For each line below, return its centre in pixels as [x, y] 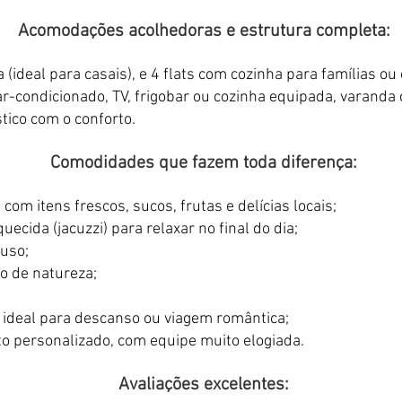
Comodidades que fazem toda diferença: [204, 163]
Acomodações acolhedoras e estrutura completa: [204, 31]
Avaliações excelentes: [204, 385]
